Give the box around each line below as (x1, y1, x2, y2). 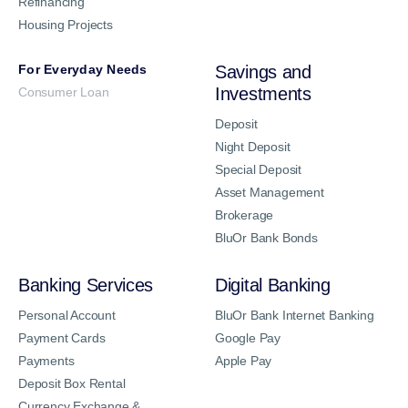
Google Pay (215, 331, 280, 346)
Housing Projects (18, 17, 113, 33)
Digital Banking (215, 275, 331, 296)
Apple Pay (215, 353, 272, 369)
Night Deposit (215, 139, 291, 155)
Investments (215, 84, 311, 105)
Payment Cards (18, 331, 106, 346)
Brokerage (215, 208, 274, 223)
